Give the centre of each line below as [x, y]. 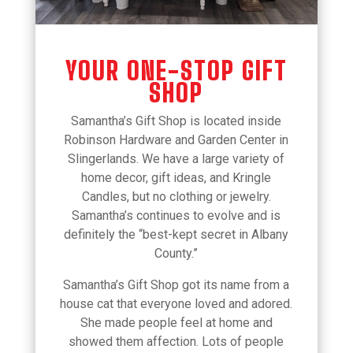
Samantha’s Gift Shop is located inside [176, 121]
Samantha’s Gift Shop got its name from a [176, 284]
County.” [176, 253]
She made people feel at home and [176, 322]
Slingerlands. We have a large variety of [176, 158]
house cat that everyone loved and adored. [176, 303]
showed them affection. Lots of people [176, 341]
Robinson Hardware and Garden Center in [176, 139]
